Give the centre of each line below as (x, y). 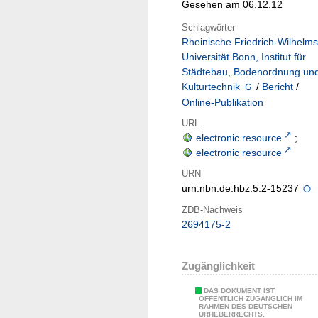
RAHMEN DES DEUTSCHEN (246, 307)
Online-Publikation (223, 103)
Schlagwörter (208, 27)
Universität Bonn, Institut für (244, 57)
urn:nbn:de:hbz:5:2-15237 (242, 188)
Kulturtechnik (211, 87)
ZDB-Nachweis (212, 209)
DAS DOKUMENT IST (239, 291)
